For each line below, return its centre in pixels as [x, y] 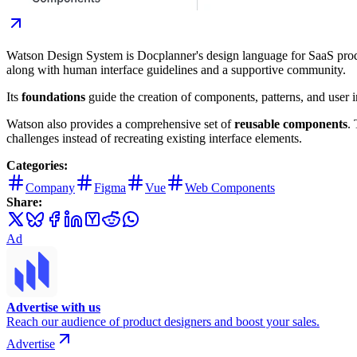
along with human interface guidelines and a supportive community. [176, 69]
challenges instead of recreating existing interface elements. [154, 138]
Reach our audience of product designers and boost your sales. [163, 321]
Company [50, 187]
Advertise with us [53, 307]
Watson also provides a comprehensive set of [120, 124]
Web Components [230, 187]
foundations [53, 96]
